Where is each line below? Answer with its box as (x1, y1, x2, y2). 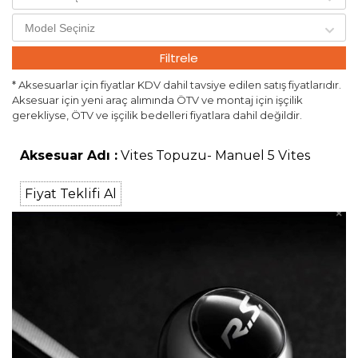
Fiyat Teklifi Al (25, 186, 117, 202)
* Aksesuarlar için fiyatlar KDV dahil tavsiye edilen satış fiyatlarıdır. (12, 78, 341, 92)
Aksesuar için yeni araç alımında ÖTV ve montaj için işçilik (12, 93, 303, 107)
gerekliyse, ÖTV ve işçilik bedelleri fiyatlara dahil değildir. (12, 109, 302, 122)
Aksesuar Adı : (20, 148, 117, 164)
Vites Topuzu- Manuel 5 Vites (117, 148, 310, 164)
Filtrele (160, 50, 198, 67)
